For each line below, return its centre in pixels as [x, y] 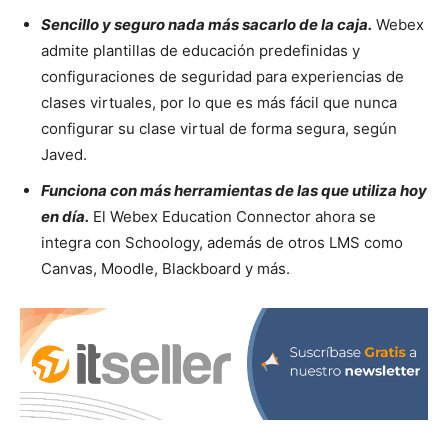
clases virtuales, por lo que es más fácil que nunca [219, 102]
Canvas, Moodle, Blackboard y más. [165, 268]
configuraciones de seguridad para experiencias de [222, 76]
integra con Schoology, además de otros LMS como [222, 242]
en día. [65, 216]
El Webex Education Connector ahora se [232, 216]
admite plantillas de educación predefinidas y [200, 50]
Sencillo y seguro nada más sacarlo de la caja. [206, 24]
